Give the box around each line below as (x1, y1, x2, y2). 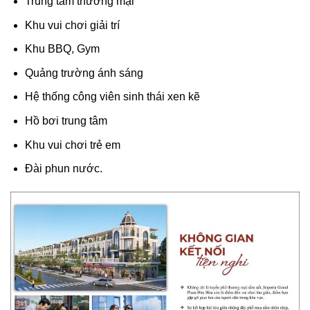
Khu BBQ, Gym (24, 43, 100, 55)
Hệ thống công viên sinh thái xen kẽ (24, 91, 200, 103)
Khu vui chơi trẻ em (24, 138, 120, 151)
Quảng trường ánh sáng (24, 66, 143, 79)
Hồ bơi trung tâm (24, 115, 107, 127)
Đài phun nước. (24, 163, 102, 175)
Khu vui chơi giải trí (24, 19, 120, 31)
